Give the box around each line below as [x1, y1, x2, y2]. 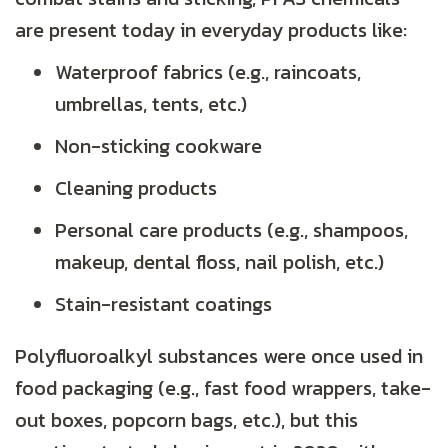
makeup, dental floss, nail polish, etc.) [55, 247, 384, 278]
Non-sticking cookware [55, 131, 262, 162]
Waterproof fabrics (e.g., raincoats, [55, 57, 361, 88]
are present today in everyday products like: [15, 15, 407, 46]
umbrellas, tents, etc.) [55, 89, 247, 120]
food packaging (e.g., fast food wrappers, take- [15, 373, 431, 404]
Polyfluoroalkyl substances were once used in [15, 341, 423, 372]
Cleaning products [55, 173, 217, 204]
